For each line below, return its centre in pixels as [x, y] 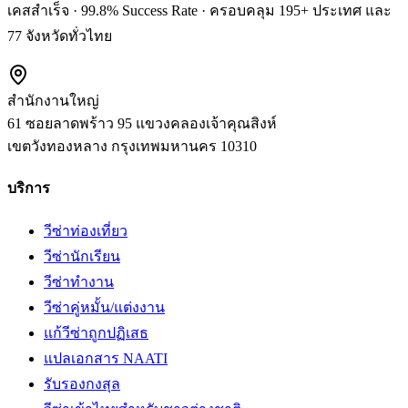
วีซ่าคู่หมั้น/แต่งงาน [104, 308]
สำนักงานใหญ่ [53, 100]
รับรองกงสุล [82, 384]
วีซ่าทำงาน [79, 282]
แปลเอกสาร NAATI [106, 359]
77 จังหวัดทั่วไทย [60, 36]
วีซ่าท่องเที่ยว [86, 231]
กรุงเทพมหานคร [164, 146]
